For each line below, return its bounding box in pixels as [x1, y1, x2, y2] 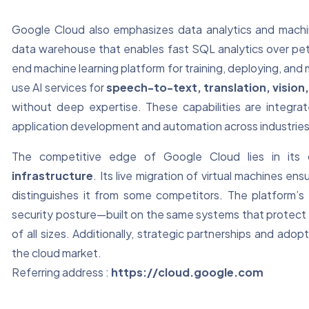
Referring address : [12, 265, 112, 280]
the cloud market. [12, 246, 102, 261]
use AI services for [12, 80, 106, 95]
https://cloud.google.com [111, 265, 264, 280]
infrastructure [12, 168, 94, 183]
